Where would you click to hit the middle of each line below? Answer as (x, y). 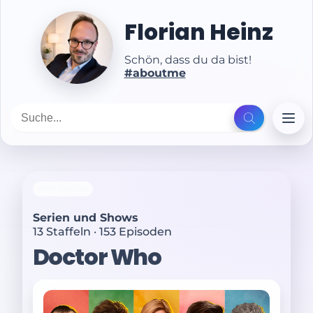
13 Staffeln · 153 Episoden (102, 231)
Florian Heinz (198, 32)
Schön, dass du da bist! (188, 59)
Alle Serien (63, 189)
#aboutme (155, 73)
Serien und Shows (85, 218)
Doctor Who (97, 257)
